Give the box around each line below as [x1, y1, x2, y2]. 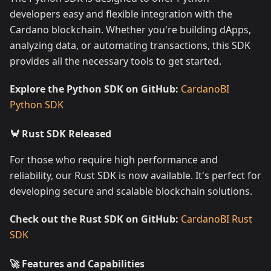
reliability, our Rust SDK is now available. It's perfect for [10, 169, 261, 182]
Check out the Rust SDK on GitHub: [10, 212, 178, 226]
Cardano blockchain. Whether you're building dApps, [10, 23, 251, 36]
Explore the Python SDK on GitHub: [10, 82, 178, 96]
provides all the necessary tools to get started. [10, 54, 221, 68]
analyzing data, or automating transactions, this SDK [10, 39, 250, 52]
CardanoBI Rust [181, 212, 252, 226]
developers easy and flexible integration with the [10, 7, 232, 21]
